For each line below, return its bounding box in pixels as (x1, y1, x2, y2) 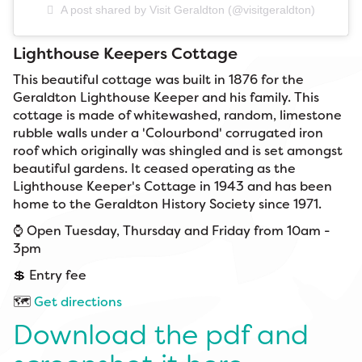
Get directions (34, 293, 122, 310)
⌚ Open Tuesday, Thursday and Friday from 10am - (13, 221, 330, 239)
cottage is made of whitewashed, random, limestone (13, 106, 342, 124)
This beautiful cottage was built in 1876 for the (13, 70, 304, 88)
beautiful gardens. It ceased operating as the (13, 159, 296, 177)
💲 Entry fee (13, 266, 90, 284)
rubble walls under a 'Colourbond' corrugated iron (13, 124, 323, 141)
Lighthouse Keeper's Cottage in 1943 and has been (13, 177, 332, 195)
